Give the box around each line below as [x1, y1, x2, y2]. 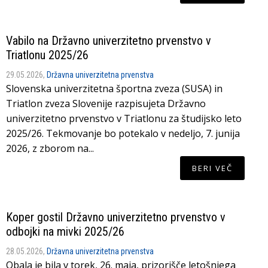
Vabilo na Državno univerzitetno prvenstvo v [6, 33, 211, 48]
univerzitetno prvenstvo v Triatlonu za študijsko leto [6, 112, 242, 125]
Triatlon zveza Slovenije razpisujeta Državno [6, 97, 206, 110]
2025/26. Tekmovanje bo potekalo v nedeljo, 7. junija [6, 127, 240, 140]
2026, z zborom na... [6, 142, 94, 155]
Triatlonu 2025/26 [6, 48, 89, 62]
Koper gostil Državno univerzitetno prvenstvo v [6, 210, 226, 224]
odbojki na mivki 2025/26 [6, 224, 124, 239]
